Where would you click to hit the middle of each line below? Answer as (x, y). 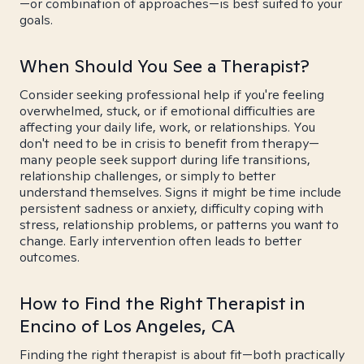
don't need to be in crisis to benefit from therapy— (169, 143)
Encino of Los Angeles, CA (127, 326)
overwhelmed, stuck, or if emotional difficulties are (167, 111)
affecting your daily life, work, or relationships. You (167, 127)
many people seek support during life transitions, (165, 160)
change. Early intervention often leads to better (160, 241)
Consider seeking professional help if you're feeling (172, 95)
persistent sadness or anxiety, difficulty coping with (171, 208)
